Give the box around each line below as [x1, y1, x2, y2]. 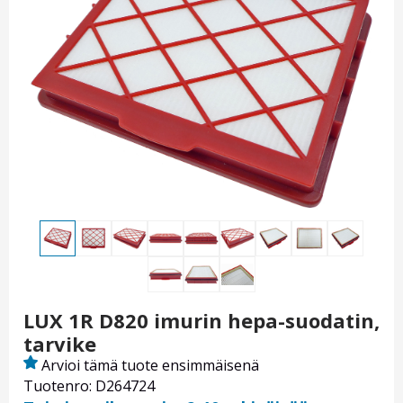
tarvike [23, 330, 96, 358]
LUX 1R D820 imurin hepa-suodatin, [23, 307, 380, 335]
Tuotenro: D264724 [23, 376, 155, 397]
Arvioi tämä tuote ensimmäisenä [41, 355, 259, 376]
